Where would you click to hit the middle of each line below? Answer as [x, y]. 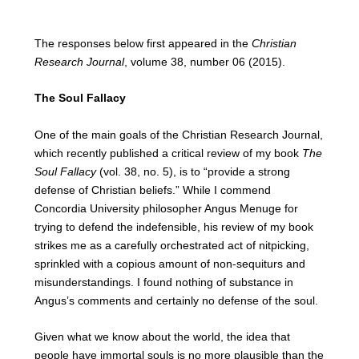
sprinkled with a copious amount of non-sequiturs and [169, 263]
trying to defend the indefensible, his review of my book [173, 226]
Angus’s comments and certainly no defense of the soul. [176, 300]
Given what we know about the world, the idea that [162, 337]
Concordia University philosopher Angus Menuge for [166, 208]
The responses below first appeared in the [143, 43]
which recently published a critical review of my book [168, 153]
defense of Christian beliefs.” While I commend [152, 190]
